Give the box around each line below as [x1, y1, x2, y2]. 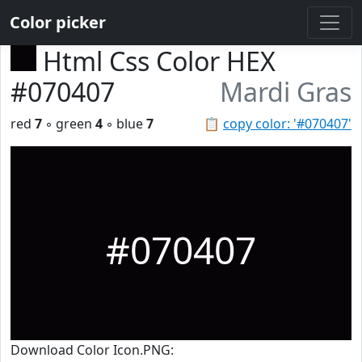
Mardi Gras [220, 74, 351, 109]
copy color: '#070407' [223, 115, 351, 133]
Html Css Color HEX [43, 44, 276, 78]
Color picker [10, 11, 106, 33]
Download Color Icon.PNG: [11, 341, 174, 359]
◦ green [42, 115, 95, 133]
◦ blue [103, 115, 146, 133]
